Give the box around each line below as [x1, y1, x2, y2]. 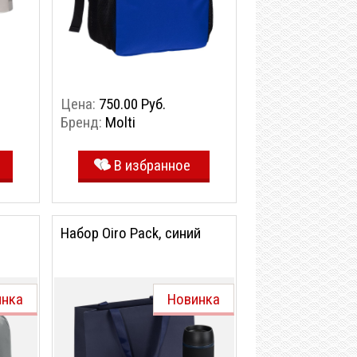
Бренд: [61, 113, 105, 131]
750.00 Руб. [99, 95, 166, 113]
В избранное [113, 156, 190, 175]
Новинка [167, 290, 220, 308]
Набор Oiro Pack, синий [61, 224, 201, 242]
